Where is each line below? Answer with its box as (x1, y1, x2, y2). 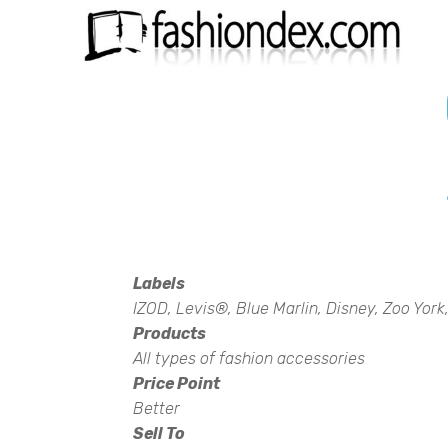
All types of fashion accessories (133, 349, 365, 368)
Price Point (133, 374, 220, 393)
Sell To (133, 424, 185, 443)
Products (133, 324, 206, 343)
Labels (133, 274, 185, 293)
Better (133, 399, 180, 418)
